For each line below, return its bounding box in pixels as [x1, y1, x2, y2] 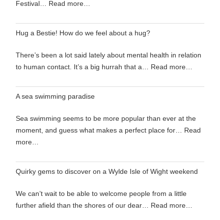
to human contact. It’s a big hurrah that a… [16, 63, 151, 71]
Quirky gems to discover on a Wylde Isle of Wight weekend [16, 167, 198, 176]
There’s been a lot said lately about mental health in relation [16, 51, 201, 59]
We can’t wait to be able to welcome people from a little [16, 190, 187, 198]
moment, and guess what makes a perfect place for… [16, 126, 184, 135]
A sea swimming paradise [16, 92, 95, 101]
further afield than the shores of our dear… [16, 201, 151, 210]
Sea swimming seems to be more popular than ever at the [16, 114, 196, 123]
